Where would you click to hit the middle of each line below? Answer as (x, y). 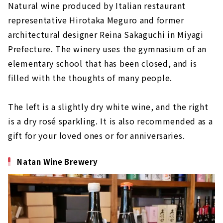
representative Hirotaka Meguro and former (96, 20)
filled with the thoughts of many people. (90, 77)
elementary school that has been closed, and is (103, 63)
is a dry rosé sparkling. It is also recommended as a (111, 121)
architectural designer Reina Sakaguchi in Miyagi (106, 34)
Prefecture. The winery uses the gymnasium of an (107, 49)
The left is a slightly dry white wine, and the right (108, 106)
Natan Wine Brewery (57, 161)
